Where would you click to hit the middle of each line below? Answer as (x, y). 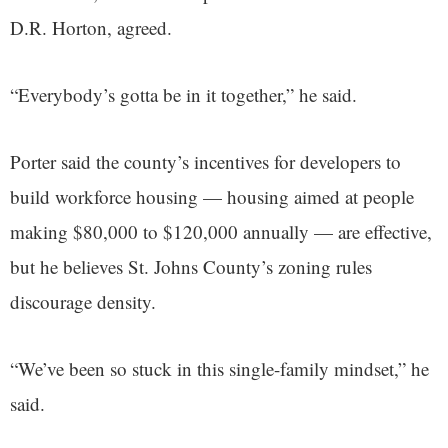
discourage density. (86, 301)
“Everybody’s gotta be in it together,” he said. (186, 94)
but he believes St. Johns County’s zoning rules (191, 266)
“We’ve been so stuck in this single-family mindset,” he (219, 368)
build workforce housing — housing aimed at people (212, 196)
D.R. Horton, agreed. (94, 27)
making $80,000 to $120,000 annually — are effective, (221, 231)
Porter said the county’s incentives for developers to (205, 161)
